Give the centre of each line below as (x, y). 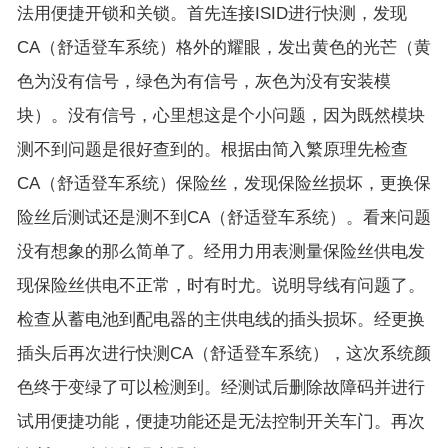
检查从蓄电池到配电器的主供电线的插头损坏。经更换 (221, 320)
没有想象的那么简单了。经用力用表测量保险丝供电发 (221, 252)
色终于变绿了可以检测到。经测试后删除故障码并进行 (221, 388)
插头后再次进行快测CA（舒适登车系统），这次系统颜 (224, 354)
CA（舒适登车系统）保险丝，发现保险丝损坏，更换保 (224, 184)
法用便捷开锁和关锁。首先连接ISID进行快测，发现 (212, 14)
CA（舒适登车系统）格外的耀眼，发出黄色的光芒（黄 (224, 48)
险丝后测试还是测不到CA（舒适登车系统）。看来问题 (224, 218)
